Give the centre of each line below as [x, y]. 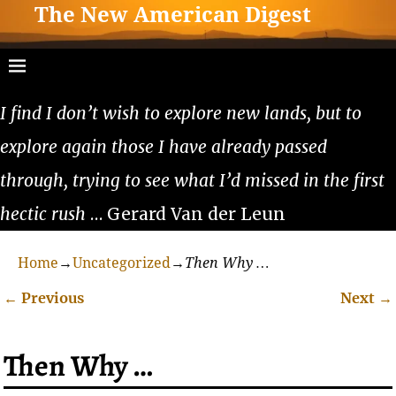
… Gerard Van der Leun [186, 213]
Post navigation [89, 318]
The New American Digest [173, 15]
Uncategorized [122, 263]
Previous [51, 297]
